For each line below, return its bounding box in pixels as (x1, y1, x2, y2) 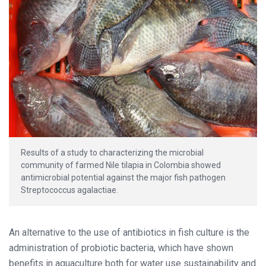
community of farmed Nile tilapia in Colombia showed (21, 160, 221, 170)
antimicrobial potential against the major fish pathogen (21, 172, 226, 182)
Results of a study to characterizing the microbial (21, 147, 204, 157)
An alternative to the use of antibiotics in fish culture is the (9, 226, 249, 238)
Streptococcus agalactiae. (21, 185, 118, 195)
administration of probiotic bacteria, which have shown (9, 242, 233, 254)
